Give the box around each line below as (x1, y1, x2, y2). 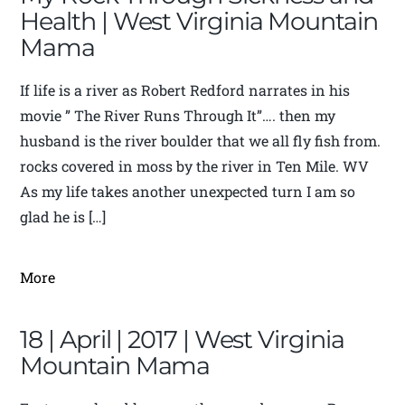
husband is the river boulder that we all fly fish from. (20, 131, 381, 151)
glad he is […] (20, 207, 107, 227)
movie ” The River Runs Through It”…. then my (20, 106, 336, 126)
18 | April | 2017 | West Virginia (20, 325, 344, 355)
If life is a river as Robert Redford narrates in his (20, 80, 351, 100)
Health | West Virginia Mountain (20, 6, 378, 37)
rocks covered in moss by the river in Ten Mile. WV (20, 156, 370, 176)
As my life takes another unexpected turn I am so (20, 182, 356, 202)
